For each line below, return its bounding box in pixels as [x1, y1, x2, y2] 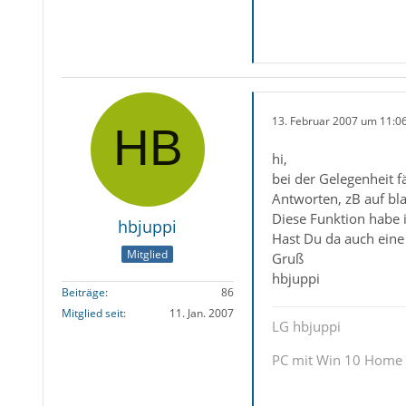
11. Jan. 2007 [169, 304, 234, 321]
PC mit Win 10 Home [271, 351, 402, 370]
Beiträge [61, 284, 105, 300]
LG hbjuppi [271, 317, 341, 336]
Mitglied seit [61, 304, 123, 321]
